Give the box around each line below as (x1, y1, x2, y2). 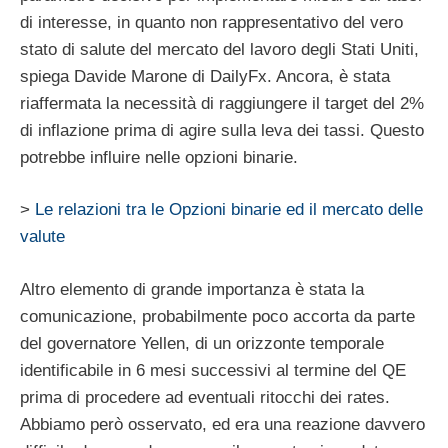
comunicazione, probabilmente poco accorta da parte (20, 306, 415, 326)
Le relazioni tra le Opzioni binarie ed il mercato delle (35, 200, 423, 220)
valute (20, 227, 65, 247)
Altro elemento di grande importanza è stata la (20, 279, 364, 299)
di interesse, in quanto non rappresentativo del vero (20, 12, 403, 32)
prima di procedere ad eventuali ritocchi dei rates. (20, 387, 390, 407)
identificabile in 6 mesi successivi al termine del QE (20, 360, 406, 380)
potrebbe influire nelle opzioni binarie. (20, 147, 298, 167)
